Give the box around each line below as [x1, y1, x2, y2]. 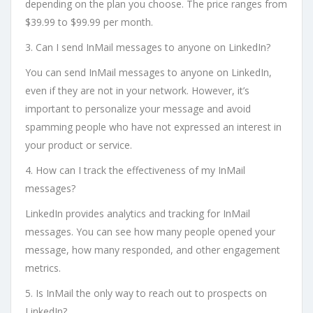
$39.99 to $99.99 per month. [25, 15, 153, 29]
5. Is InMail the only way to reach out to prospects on [25, 286, 267, 300]
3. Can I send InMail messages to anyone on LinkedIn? [25, 41, 270, 54]
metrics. [25, 261, 61, 275]
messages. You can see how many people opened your [25, 225, 275, 239]
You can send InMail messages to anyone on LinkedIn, [25, 66, 272, 80]
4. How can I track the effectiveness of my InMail [25, 163, 245, 177]
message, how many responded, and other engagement [25, 243, 280, 257]
